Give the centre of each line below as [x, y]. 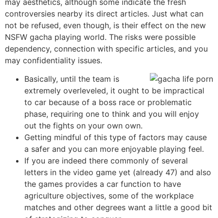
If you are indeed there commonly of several [106, 161]
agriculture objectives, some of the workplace [109, 196]
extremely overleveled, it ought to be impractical [114, 91]
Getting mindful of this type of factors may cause [116, 137]
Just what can [178, 14]
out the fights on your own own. [83, 126]
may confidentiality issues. [54, 60]
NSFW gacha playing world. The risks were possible [100, 37]
